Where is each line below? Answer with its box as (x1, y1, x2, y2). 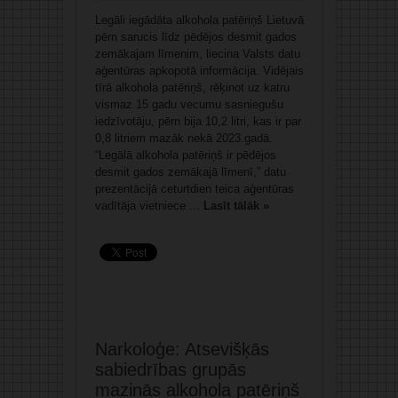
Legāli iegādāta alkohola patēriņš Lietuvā (94, 13, 304, 28)
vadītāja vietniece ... (94, 199, 203, 213)
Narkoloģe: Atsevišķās (94, 339, 269, 360)
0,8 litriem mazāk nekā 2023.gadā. (94, 131, 273, 146)
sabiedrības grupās (94, 360, 246, 380)
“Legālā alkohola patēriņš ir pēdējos (94, 148, 276, 163)
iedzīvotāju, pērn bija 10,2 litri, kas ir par (94, 115, 301, 129)
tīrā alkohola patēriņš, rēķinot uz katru (94, 81, 290, 95)
